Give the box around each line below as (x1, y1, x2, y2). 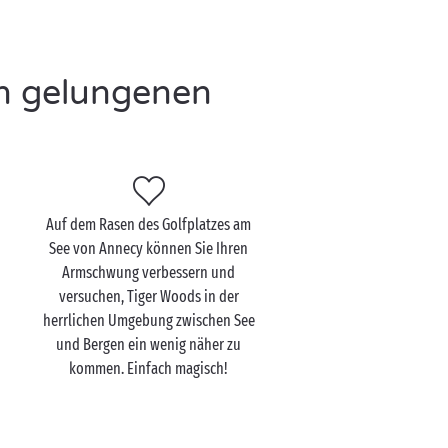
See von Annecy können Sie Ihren (49, 239, 249, 258)
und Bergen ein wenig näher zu (56, 335, 242, 354)
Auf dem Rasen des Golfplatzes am (46, 215, 252, 234)
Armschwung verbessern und (62, 263, 236, 282)
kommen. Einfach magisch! (69, 359, 229, 378)
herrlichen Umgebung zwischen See (42, 311, 255, 330)
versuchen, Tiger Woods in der (58, 287, 239, 306)
